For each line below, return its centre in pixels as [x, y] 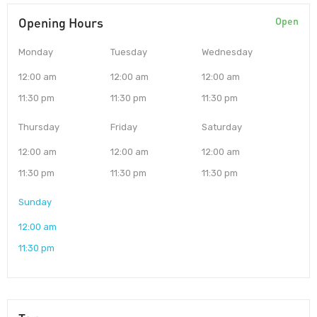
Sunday [35, 202]
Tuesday [128, 52]
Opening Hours [61, 23]
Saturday [222, 127]
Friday [123, 127]
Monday [36, 52]
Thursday [39, 127]
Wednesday [227, 52]
